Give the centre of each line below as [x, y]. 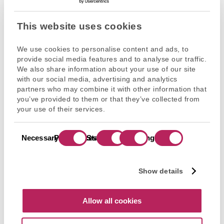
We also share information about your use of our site [106, 69]
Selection [29, 139]
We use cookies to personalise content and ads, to [103, 49]
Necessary [40, 137]
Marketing [137, 137]
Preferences [75, 137]
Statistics [103, 137]
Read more [61, 11]
